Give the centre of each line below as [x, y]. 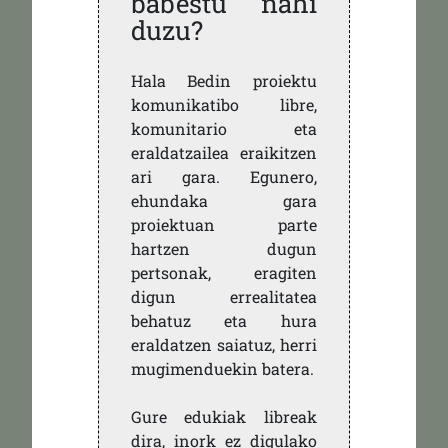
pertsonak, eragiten [224, 273]
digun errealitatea [224, 297]
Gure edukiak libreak [224, 417]
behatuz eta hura [224, 321]
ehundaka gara [224, 201]
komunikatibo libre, [224, 105]
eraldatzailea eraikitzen [224, 153]
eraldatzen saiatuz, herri [224, 345]
